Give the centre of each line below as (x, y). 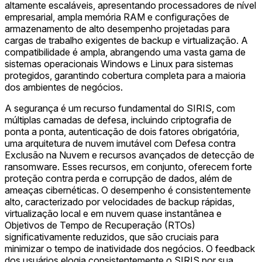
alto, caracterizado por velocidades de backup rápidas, (120, 201)
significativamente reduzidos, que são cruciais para (112, 237)
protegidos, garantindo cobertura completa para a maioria (125, 75)
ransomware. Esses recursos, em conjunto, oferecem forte (128, 166)
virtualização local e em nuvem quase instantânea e (113, 213)
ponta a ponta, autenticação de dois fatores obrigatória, (122, 131)
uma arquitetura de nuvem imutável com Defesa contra (120, 143)
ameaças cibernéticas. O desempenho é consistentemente (128, 190)
